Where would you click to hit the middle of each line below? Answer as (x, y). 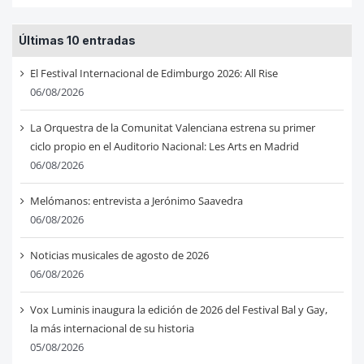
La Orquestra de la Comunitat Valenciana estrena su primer (172, 128)
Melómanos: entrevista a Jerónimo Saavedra (136, 201)
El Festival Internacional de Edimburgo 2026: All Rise (154, 74)
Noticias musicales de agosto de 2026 (119, 256)
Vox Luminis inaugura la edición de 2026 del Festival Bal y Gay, (178, 310)
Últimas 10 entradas (77, 41)
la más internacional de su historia (112, 329)
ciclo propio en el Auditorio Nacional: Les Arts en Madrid (164, 147)
